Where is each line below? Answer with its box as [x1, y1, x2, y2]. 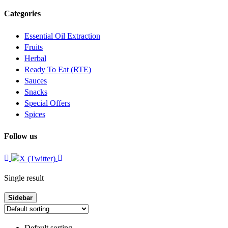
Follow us [4, 131, 37, 140]
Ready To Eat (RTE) [24, 65, 91, 74]
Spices [24, 109, 45, 119]
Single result [4, 174, 44, 183]
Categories [4, 9, 41, 18]
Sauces [24, 76, 47, 85]
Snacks [24, 87, 47, 96]
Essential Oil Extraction [24, 31, 100, 40]
